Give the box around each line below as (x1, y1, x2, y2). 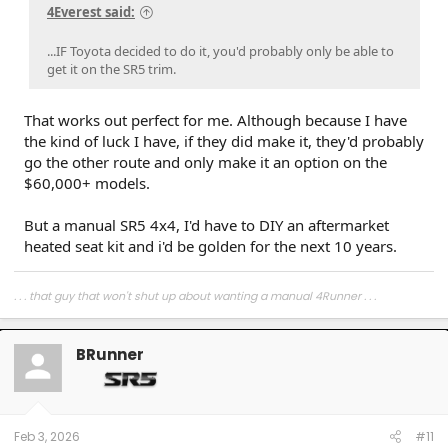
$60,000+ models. (24, 172, 150, 193)
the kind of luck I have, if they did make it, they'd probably (24, 130, 424, 151)
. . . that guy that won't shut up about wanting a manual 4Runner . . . (14, 287, 376, 304)
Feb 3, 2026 (14, 427, 80, 445)
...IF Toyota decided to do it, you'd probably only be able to (47, 41, 394, 60)
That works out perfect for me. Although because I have (24, 109, 407, 130)
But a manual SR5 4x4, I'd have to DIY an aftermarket (24, 214, 389, 235)
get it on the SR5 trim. (47, 59, 176, 78)
